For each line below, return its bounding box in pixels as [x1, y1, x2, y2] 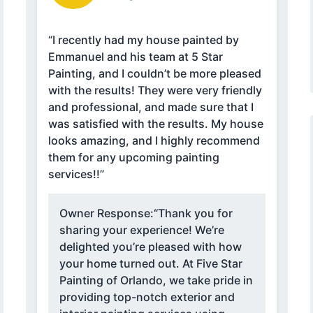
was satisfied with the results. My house [48, 117, 263, 131]
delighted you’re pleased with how [59, 240, 242, 254]
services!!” [48, 167, 104, 182]
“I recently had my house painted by [48, 33, 239, 48]
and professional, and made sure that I [48, 100, 254, 115]
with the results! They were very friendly [48, 83, 262, 98]
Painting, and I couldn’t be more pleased [48, 66, 261, 81]
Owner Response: [59, 206, 154, 221]
